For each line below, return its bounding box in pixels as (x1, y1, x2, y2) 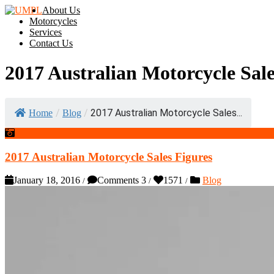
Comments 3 (97, 175, 146, 186)
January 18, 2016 (13, 175, 80, 186)
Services (29, 27, 62, 37)
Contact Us (29, 38, 73, 48)
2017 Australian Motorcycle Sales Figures (5, 150, 212, 163)
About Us (42, 5, 80, 15)
